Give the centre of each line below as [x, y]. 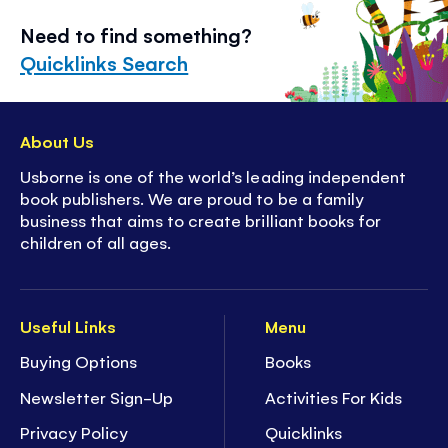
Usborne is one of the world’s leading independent [213, 176]
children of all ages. [96, 242]
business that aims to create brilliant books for [200, 220]
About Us [57, 140]
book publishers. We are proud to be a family [192, 198]
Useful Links [68, 325]
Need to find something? [136, 34]
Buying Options [79, 361]
